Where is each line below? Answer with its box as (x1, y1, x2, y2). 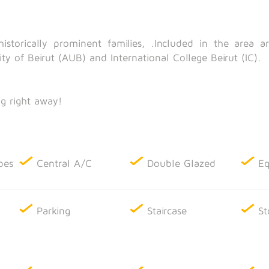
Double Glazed (147, 157, 216, 169)
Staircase (147, 204, 187, 217)
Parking (37, 204, 71, 217)
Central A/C (37, 157, 92, 169)
